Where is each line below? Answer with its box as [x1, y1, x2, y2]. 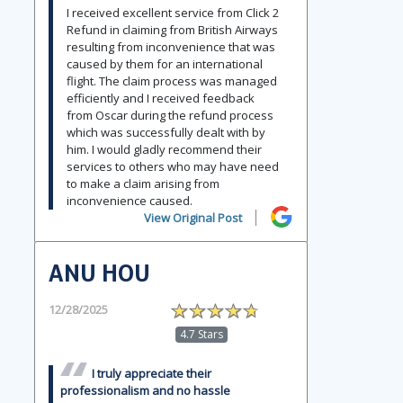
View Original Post [144, 209, 242, 226]
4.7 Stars [179, 326, 223, 342]
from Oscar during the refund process [67, 106, 273, 123]
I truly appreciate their [92, 364, 211, 381]
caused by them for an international [67, 55, 263, 72]
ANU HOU [49, 259, 150, 288]
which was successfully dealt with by [67, 123, 265, 140]
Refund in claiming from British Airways [67, 21, 278, 38]
